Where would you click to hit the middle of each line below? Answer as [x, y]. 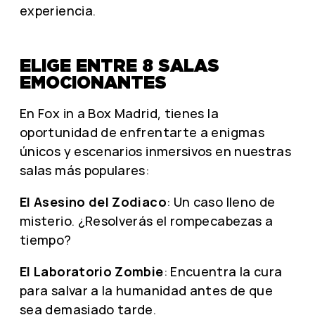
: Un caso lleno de [221, 201]
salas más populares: [85, 170]
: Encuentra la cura [223, 271]
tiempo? [46, 239]
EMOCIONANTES [93, 82]
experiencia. [58, 11]
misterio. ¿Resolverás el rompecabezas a [147, 220]
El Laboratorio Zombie [92, 271]
